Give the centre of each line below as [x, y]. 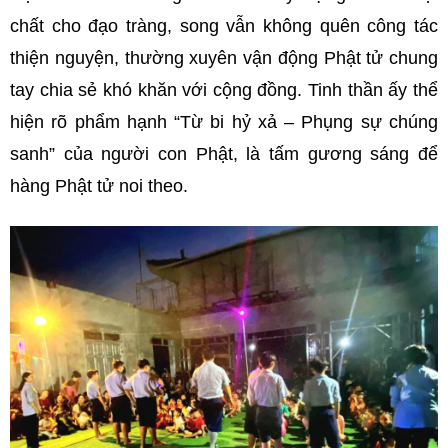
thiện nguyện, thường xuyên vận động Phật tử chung [224, 58]
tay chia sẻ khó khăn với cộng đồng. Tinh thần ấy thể [224, 90]
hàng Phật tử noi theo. [99, 186]
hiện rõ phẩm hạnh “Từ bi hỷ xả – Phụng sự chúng [224, 122]
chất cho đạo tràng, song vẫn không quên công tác [224, 26]
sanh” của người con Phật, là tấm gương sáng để [224, 154]
